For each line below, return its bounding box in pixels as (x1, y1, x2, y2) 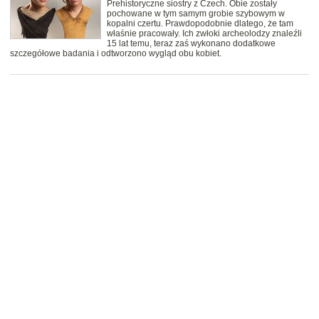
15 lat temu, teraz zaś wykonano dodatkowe (107, 38, 276, 49)
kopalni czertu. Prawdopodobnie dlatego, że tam (107, 19, 293, 29)
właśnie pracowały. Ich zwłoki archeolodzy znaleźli (107, 28, 302, 39)
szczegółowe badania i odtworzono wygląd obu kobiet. (10, 48, 221, 59)
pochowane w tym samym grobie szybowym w (107, 9, 285, 19)
